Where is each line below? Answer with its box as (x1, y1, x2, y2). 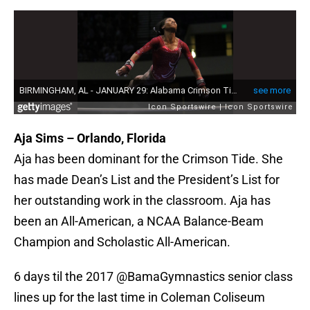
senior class (225, 269, 293, 284)
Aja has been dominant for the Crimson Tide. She (14, 152, 283, 167)
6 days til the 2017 (14, 269, 116, 284)
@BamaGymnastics (116, 269, 225, 284)
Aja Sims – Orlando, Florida (14, 131, 166, 146)
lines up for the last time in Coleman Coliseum (14, 290, 265, 305)
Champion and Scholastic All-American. (14, 235, 230, 250)
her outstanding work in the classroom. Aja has (14, 193, 271, 208)
